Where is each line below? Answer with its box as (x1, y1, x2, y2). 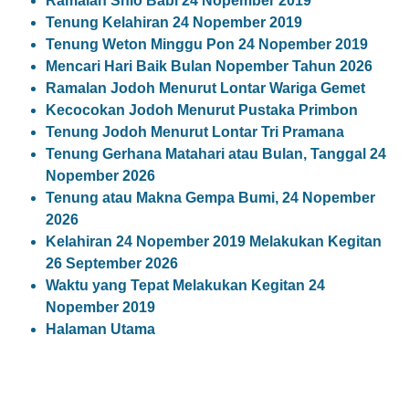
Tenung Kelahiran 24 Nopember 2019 (46, 15, 302, 30)
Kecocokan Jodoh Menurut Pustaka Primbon (46, 102, 358, 118)
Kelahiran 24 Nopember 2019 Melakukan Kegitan (46, 234, 382, 249)
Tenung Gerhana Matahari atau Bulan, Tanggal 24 (46, 146, 386, 162)
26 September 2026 (46, 256, 178, 271)
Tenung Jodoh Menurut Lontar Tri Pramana (46, 124, 344, 140)
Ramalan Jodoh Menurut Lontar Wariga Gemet (46, 80, 365, 96)
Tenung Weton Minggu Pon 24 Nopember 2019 (46, 37, 368, 52)
